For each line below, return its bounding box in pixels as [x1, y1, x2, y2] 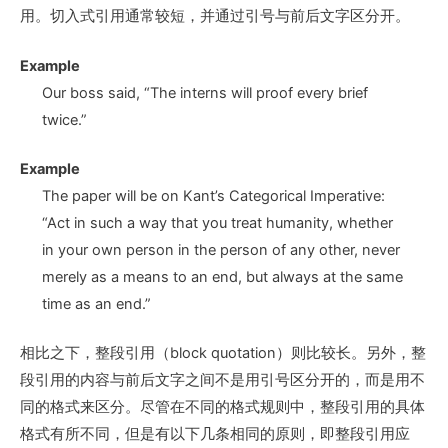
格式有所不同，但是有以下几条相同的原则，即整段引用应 [20, 424, 410, 443]
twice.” [41, 110, 87, 129]
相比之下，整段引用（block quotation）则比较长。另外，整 [20, 343, 426, 362]
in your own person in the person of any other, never [41, 240, 400, 259]
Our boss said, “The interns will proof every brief [41, 83, 368, 102]
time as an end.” [41, 294, 151, 313]
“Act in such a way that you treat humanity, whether [41, 213, 393, 232]
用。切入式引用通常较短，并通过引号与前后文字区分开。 [20, 6, 410, 25]
